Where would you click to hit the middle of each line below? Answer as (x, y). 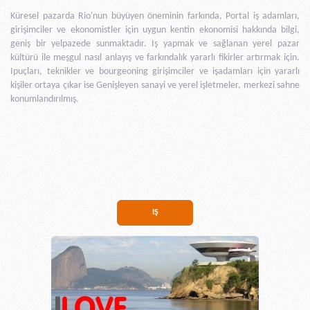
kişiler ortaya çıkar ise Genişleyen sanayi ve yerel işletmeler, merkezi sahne (155, 86)
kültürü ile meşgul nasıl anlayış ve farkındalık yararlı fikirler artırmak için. (155, 58)
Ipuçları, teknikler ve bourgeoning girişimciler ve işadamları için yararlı (155, 72)
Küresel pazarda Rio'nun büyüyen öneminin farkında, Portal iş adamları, (155, 17)
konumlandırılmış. (45, 100)
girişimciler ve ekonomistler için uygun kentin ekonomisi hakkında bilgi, (155, 30)
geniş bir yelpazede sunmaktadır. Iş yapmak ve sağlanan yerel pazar (155, 44)
